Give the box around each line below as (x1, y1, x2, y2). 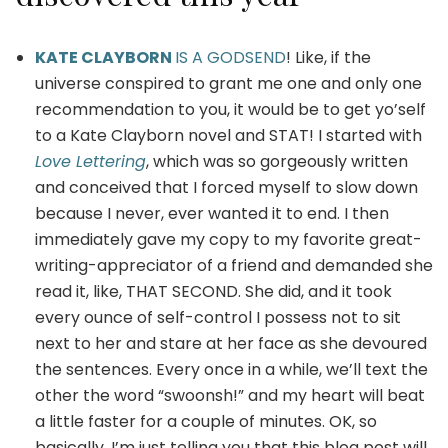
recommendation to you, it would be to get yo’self (35, 97, 426, 121)
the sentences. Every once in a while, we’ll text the (35, 357, 428, 381)
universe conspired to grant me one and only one (35, 71, 422, 95)
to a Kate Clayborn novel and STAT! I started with (35, 123, 422, 147)
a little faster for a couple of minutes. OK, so (35, 409, 377, 433)
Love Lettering (35, 149, 146, 173)
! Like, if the (286, 45, 371, 69)
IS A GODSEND (175, 45, 286, 69)
